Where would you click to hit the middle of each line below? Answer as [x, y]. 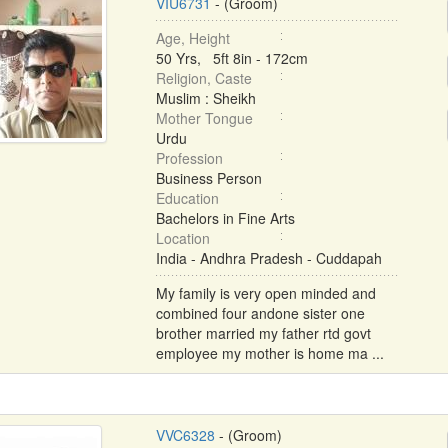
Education [187, 198]
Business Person [208, 178]
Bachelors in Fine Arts [225, 218]
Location [182, 238]
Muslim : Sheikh [205, 98]
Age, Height [192, 38]
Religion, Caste [203, 78]
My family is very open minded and [265, 293]
